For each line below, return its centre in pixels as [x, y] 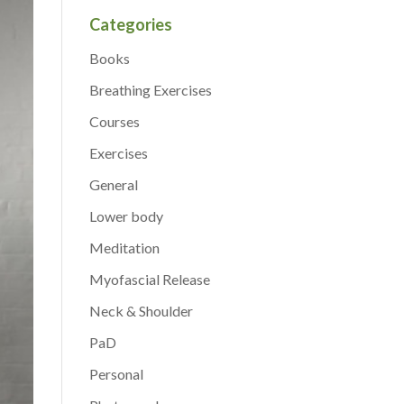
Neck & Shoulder [141, 310]
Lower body [126, 216]
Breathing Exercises [150, 89]
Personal [116, 373]
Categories [130, 24]
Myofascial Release [149, 279]
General [113, 184]
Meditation [124, 247]
